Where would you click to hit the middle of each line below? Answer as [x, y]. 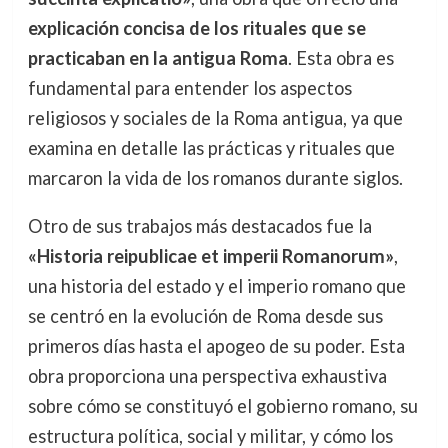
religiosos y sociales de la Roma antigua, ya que [215, 118]
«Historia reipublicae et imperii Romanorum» [210, 256]
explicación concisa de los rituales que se [196, 28]
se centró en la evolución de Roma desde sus [205, 316]
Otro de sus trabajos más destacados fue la [199, 226]
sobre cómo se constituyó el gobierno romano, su [222, 406]
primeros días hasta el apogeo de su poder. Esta [216, 346]
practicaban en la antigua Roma [157, 58]
